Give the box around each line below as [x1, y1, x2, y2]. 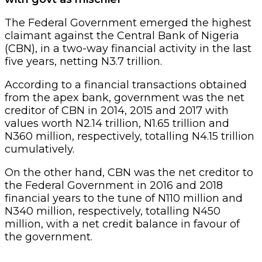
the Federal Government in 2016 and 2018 [5, 178, 223, 192]
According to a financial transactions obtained [5, 78, 247, 91]
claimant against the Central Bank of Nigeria [5, 29, 239, 42]
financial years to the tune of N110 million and [5, 191, 243, 205]
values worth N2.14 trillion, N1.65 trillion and [5, 116, 229, 130]
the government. [5, 230, 92, 243]
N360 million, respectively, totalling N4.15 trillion [5, 129, 254, 143]
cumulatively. [5, 142, 74, 156]
